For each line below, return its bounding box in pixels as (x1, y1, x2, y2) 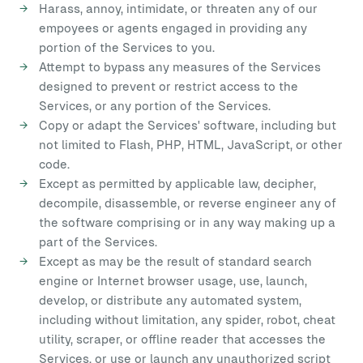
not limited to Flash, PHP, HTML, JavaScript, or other (39, 138, 343, 152)
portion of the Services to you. (39, 41, 215, 54)
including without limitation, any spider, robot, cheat (39, 313, 335, 327)
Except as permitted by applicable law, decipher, (39, 177, 316, 190)
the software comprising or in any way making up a (39, 216, 335, 229)
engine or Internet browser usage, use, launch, (39, 274, 307, 288)
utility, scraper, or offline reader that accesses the (39, 332, 326, 346)
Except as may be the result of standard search (39, 254, 312, 268)
